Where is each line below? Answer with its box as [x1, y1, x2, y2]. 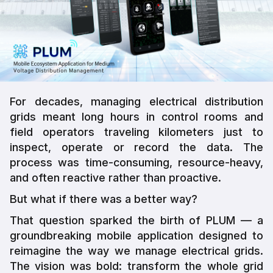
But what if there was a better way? [10, 192, 197, 205]
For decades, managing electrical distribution [10, 94, 263, 108]
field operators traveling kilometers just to [10, 125, 263, 138]
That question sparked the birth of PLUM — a [10, 213, 263, 227]
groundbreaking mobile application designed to [10, 229, 263, 242]
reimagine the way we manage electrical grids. [10, 244, 263, 257]
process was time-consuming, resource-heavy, [10, 155, 263, 169]
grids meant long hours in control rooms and [10, 110, 263, 123]
